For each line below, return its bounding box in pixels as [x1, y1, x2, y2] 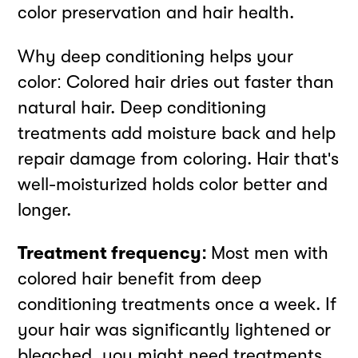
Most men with [211, 243, 329, 264]
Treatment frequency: [18, 243, 212, 264]
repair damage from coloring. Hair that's [18, 148, 340, 169]
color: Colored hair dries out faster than [18, 71, 335, 92]
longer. [18, 199, 72, 220]
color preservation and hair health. [18, 2, 295, 23]
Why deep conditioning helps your [18, 46, 294, 66]
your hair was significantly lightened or [18, 320, 332, 340]
